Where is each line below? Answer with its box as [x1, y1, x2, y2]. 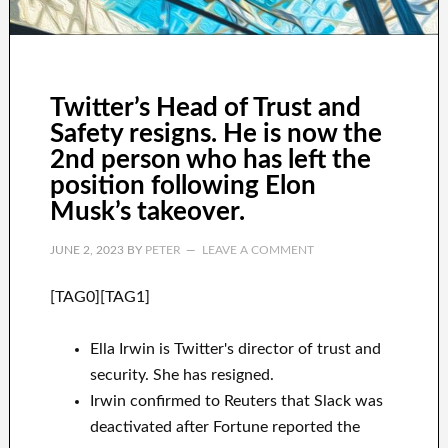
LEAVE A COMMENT [201, 244, 314, 257]
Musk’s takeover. [49, 199, 245, 226]
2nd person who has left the [49, 147, 371, 174]
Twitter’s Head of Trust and [49, 95, 361, 122]
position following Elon [49, 173, 316, 200]
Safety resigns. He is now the [49, 121, 382, 148]
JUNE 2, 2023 [49, 244, 124, 257]
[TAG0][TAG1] [49, 289, 150, 306]
